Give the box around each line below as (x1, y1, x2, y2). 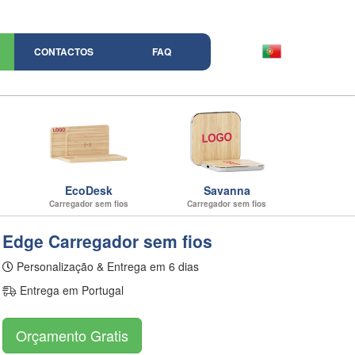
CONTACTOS (33, 44, 94, 59)
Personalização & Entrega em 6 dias (13, 258, 200, 274)
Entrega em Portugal (17, 282, 124, 298)
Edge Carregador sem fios (2, 229, 213, 253)
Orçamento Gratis (16, 325, 129, 345)
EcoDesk (64, 182, 113, 198)
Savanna (203, 182, 250, 198)
